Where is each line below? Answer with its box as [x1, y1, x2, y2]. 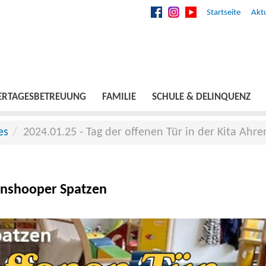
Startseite [206, 8, 240, 17]
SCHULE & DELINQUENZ [152, 92, 251, 103]
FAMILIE [102, 92, 136, 103]
